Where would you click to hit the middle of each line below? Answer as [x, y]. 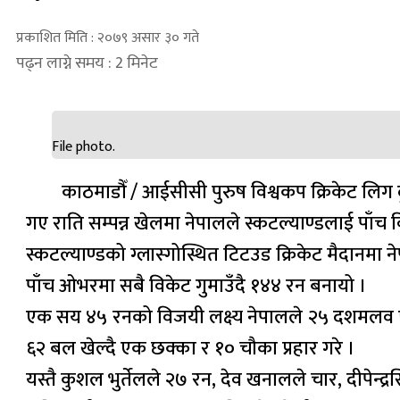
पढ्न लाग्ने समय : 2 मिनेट [87, 63]
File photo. [83, 146]
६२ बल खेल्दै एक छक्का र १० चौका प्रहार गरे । [191, 348]
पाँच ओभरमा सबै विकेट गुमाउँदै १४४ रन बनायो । [196, 286]
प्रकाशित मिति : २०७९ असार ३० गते [108, 37]
